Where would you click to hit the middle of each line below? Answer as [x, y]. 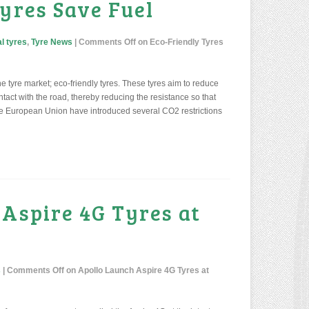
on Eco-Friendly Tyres [180, 42]
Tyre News [52, 42]
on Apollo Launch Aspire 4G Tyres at [137, 270]
